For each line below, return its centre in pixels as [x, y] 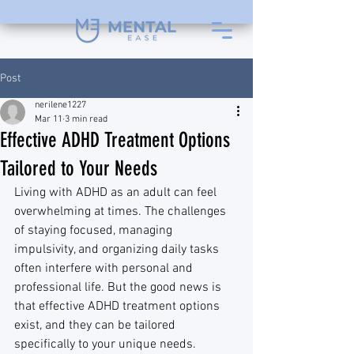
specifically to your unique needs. [107, 345]
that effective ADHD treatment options [119, 307]
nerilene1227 [60, 105]
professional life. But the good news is [119, 288]
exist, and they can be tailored [96, 326]
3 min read [86, 119]
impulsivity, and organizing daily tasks [118, 250]
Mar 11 [49, 119]
